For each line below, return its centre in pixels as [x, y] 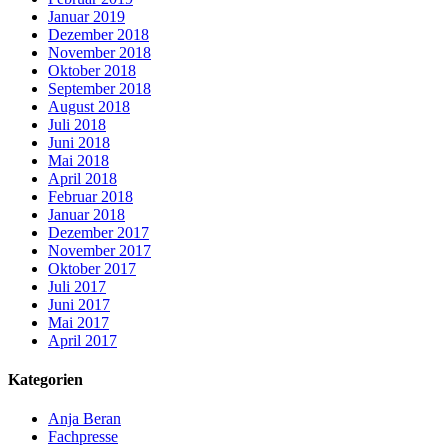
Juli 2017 [77, 286]
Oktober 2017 [92, 268]
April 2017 [82, 340]
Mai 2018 [78, 160]
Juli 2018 [77, 124]
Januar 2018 [86, 214]
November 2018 [99, 52]
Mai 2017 [78, 322]
